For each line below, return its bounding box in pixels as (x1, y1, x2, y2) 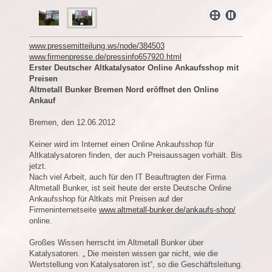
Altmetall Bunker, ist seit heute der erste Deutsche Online (29, 183, 231, 192)
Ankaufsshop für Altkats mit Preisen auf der (29, 194, 183, 203)
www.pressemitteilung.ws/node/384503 (29, 41, 165, 50)
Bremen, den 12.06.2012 (29, 117, 115, 127)
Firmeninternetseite (29, 205, 97, 214)
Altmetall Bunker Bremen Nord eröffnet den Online (29, 84, 219, 94)
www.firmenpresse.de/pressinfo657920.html (29, 52, 182, 61)
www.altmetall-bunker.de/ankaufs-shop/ (99, 205, 236, 214)
